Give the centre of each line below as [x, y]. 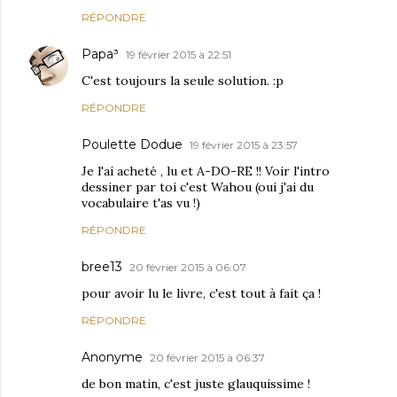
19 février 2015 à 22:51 [179, 55]
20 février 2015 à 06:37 [207, 358]
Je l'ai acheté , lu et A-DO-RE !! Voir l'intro [206, 171]
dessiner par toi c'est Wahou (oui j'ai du [198, 187]
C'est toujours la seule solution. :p [183, 81]
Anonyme [112, 358]
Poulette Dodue [132, 145]
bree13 [102, 267]
